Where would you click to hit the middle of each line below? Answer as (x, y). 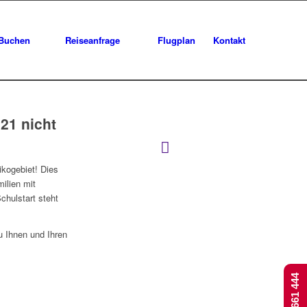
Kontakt (230, 40)
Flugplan (175, 40)
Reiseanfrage (91, 40)
